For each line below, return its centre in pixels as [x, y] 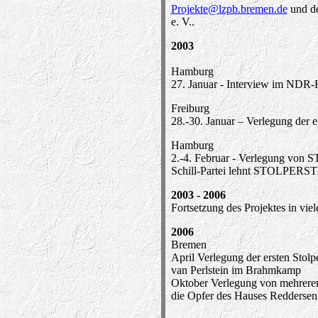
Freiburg [190, 108]
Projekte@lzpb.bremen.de [229, 9]
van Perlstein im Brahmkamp [236, 270]
